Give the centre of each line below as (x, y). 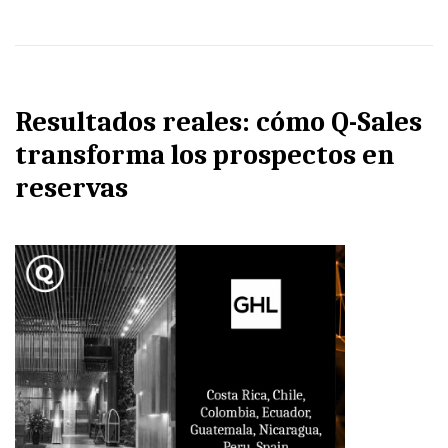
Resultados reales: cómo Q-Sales (218, 122)
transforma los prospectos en (204, 155)
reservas (71, 188)
